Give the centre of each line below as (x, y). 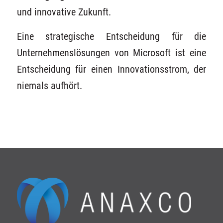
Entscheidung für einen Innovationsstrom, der (111, 70)
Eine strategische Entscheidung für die (111, 37)
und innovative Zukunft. (64, 12)
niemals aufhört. (49, 86)
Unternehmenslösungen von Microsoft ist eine (111, 53)
